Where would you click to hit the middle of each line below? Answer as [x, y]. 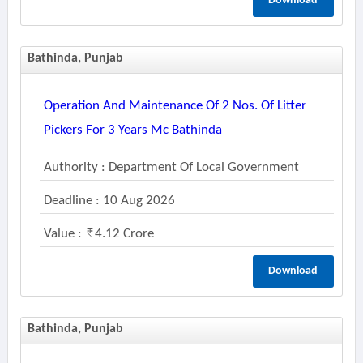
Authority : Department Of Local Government [171, 167]
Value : [64, 234]
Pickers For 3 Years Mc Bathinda [132, 130]
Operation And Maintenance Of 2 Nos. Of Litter [175, 106]
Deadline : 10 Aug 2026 [109, 201]
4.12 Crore [124, 234]
